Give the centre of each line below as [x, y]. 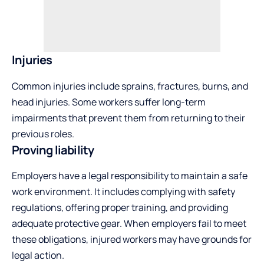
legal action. [38, 255]
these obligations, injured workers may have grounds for [132, 239]
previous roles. [43, 133]
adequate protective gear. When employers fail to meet [129, 223]
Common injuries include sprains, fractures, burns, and [130, 86]
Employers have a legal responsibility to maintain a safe [130, 175]
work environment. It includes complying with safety [123, 191]
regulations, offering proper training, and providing [120, 207]
